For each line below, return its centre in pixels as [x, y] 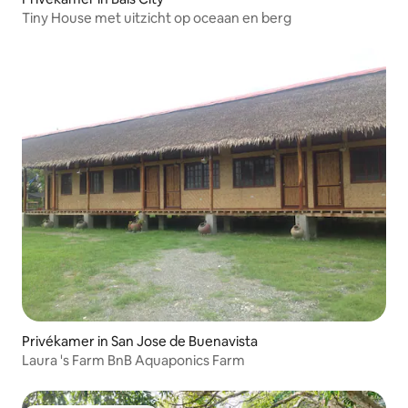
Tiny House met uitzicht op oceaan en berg [157, 18]
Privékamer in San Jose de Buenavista [140, 342]
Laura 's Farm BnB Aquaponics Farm [133, 361]
